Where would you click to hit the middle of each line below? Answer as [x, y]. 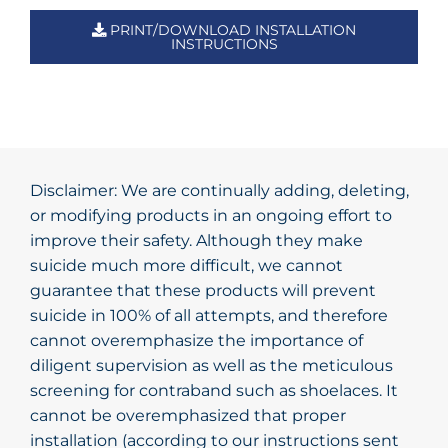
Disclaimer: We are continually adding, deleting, [219, 191]
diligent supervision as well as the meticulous [211, 366]
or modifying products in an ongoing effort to [211, 216]
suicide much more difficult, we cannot [186, 266]
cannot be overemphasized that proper [188, 416]
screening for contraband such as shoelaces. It [214, 391]
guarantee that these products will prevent [203, 291]
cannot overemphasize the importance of [196, 341]
